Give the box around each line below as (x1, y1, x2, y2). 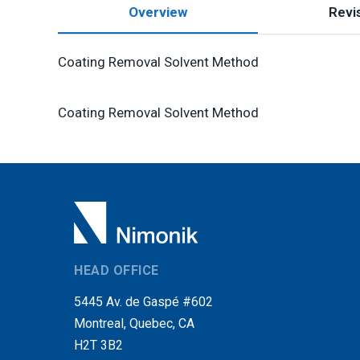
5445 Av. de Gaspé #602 (74, 294, 213, 309)
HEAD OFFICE (74, 263, 159, 278)
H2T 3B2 (74, 337, 123, 353)
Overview (129, 4, 187, 20)
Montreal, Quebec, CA (74, 316, 194, 331)
